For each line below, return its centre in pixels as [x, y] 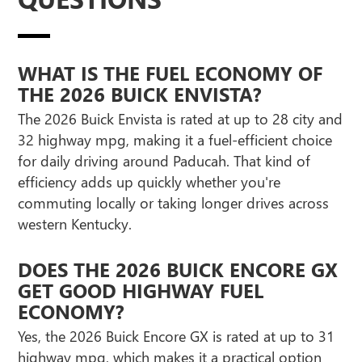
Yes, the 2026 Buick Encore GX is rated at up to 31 [177, 337]
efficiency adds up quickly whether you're [149, 182]
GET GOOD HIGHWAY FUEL [141, 290]
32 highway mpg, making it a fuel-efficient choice [175, 140]
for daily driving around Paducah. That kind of [164, 161]
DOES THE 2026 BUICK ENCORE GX [178, 269]
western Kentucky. [75, 224]
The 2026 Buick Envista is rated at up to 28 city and [181, 119]
